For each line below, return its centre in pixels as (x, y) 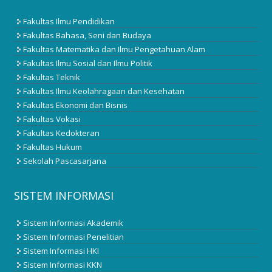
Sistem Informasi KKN (63, 264)
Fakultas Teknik (52, 77)
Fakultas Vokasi (52, 119)
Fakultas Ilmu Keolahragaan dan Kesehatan (104, 91)
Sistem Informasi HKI (61, 250)
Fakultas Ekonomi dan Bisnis (76, 105)
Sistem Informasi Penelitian (74, 236)
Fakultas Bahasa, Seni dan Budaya (87, 36)
